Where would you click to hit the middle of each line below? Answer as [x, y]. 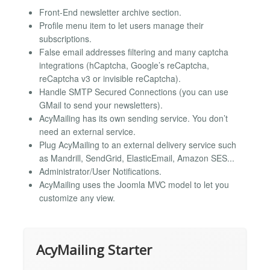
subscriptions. [65, 39]
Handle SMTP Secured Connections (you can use [134, 92]
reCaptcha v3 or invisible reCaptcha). [110, 79]
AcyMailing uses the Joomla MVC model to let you [134, 185]
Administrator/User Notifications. [100, 171]
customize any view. [77, 198]
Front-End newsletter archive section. [110, 12]
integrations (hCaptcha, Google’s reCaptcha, [124, 65]
